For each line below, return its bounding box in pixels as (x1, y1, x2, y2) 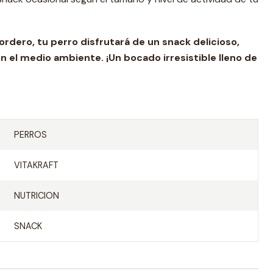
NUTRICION (13, 190, 59, 201)
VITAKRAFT (13, 160, 58, 171)
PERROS (13, 129, 47, 140)
